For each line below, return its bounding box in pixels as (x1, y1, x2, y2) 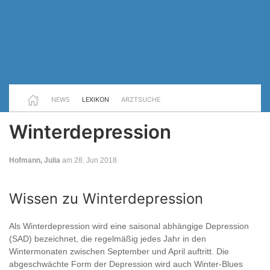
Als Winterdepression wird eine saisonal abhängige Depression (9, 221, 249, 231)
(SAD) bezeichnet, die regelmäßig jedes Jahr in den (9, 234, 206, 243)
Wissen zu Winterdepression (9, 190, 203, 207)
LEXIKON (82, 95, 109, 104)
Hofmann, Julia (9, 156, 60, 165)
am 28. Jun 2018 (60, 156, 117, 165)
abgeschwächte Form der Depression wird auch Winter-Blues (9, 259, 243, 269)
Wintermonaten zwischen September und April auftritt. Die (9, 246, 229, 256)
